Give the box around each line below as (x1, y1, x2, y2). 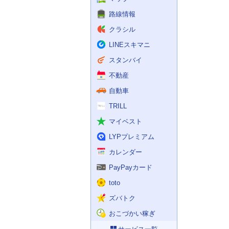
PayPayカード (109, 163, 152, 171)
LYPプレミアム (109, 132, 154, 141)
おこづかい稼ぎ (109, 209, 155, 217)
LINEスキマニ (109, 40, 150, 49)
